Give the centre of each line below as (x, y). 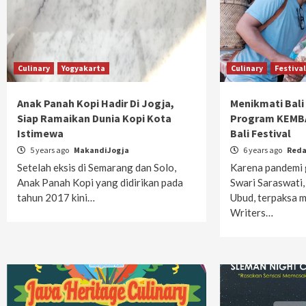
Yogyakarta (83, 68)
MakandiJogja (101, 150)
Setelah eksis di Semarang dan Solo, (97, 167)
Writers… (252, 212)
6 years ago (263, 150)
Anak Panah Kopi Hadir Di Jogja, (96, 103)
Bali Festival (261, 133)
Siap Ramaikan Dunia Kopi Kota (94, 118)
